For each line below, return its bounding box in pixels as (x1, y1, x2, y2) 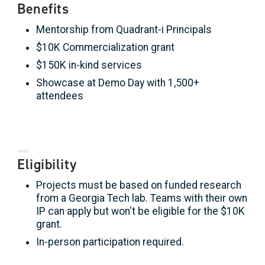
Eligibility (17, 154, 77, 174)
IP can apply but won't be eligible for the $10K (36, 205, 245, 217)
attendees (36, 89, 83, 102)
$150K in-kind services (36, 59, 142, 71)
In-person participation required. (36, 235, 184, 248)
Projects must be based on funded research (36, 179, 241, 191)
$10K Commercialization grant (36, 41, 174, 53)
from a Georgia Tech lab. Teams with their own (36, 192, 247, 204)
